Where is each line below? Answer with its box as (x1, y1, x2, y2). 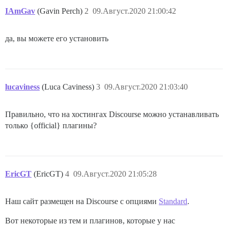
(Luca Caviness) (42, 82, 96, 92)
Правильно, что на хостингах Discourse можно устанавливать (5, 110, 219, 119)
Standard (159, 197, 187, 206)
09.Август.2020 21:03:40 (104, 82, 188, 92)
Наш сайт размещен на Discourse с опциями (5, 197, 159, 206)
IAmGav (5, 7, 35, 16)
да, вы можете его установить (5, 34, 108, 43)
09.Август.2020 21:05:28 (73, 169, 157, 179)
